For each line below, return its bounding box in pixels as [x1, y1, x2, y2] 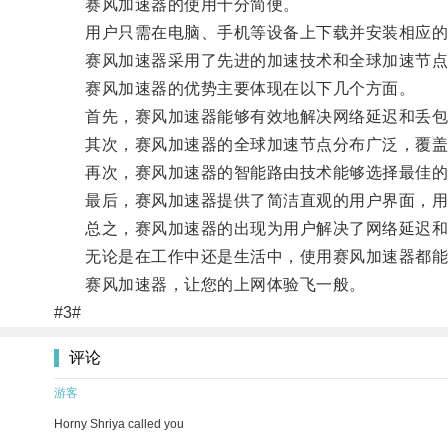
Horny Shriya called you [54, 416, 184, 431]
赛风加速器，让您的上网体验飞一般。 [53, 275, 366, 293]
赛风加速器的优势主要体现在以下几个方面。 [53, 79, 416, 97]
